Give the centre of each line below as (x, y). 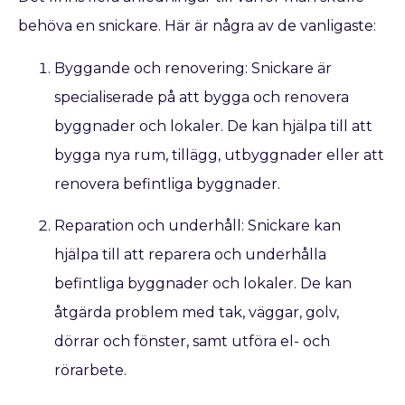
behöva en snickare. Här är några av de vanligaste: (197, 26)
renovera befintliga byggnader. (167, 184)
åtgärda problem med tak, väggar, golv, (197, 313)
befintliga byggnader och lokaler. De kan (203, 284)
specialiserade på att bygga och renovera (202, 97)
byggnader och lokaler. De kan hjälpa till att (213, 126)
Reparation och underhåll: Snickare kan (198, 226)
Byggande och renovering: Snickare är (193, 68)
